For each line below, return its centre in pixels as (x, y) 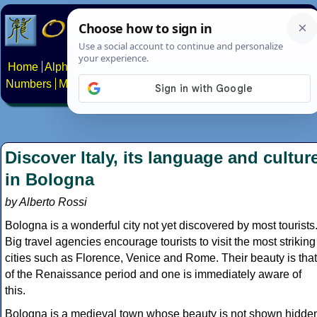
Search (177, 84)
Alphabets (70, 67)
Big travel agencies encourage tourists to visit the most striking (160, 242)
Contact (294, 84)
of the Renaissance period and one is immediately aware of (153, 275)
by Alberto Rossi (46, 202)
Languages (234, 67)
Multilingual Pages (105, 84)
